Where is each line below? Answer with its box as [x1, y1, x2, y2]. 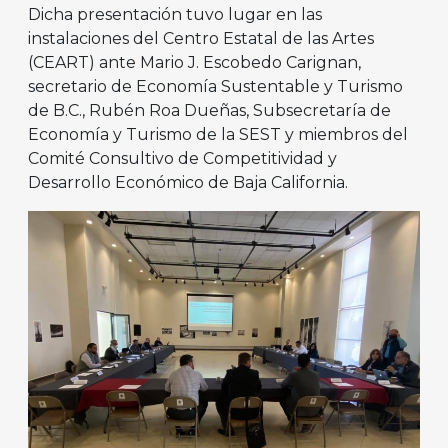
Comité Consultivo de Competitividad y [28, 149, 337, 169]
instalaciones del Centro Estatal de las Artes [28, 29, 374, 49]
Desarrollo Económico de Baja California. [28, 173, 348, 193]
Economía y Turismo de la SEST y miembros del [28, 125, 408, 145]
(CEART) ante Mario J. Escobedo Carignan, [28, 53, 361, 73]
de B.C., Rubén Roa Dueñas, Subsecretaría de [28, 101, 391, 121]
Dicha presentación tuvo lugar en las [28, 5, 322, 25]
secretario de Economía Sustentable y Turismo [28, 77, 403, 97]
